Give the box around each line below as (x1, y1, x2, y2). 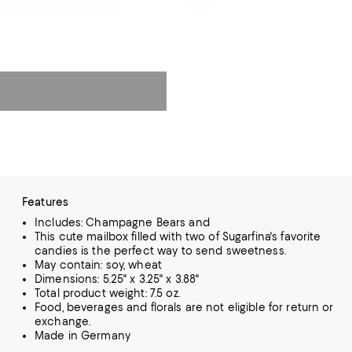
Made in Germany (35, 329, 130, 342)
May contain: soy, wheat (35, 258, 162, 271)
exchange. (35, 315, 91, 328)
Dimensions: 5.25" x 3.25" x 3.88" (35, 273, 200, 285)
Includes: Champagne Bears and (35, 216, 210, 229)
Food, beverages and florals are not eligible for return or (35, 301, 334, 313)
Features (22, 196, 69, 208)
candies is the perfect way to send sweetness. (35, 244, 286, 257)
